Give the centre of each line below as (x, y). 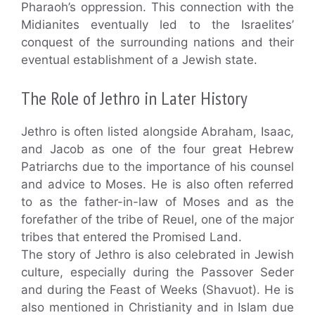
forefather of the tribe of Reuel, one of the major (157, 219)
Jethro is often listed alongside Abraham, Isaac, (157, 131)
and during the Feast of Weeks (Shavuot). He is (157, 289)
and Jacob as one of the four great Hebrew (157, 149)
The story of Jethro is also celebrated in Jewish (157, 254)
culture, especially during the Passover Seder (157, 272)
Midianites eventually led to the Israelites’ (157, 25)
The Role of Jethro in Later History (134, 98)
